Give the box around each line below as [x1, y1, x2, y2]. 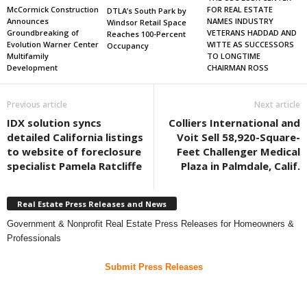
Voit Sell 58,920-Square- [177, 130, 300, 145]
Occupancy [106, 40, 149, 51]
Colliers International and [169, 116, 300, 130]
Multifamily [7, 51, 49, 62]
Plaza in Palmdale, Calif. [181, 159, 300, 173]
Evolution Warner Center [7, 39, 99, 50]
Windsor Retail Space [106, 17, 186, 28]
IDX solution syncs [7, 116, 101, 130]
